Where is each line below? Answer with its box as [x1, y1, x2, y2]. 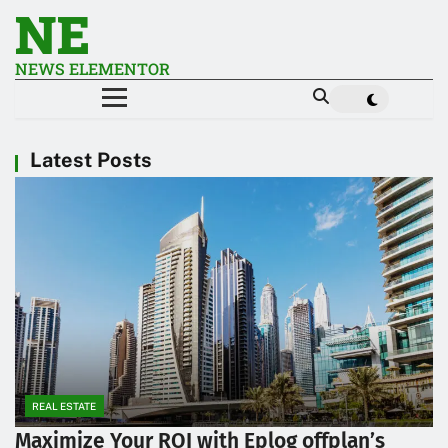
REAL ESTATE [32, 400, 96, 413]
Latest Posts [30, 147, 152, 172]
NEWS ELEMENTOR [15, 58, 170, 79]
